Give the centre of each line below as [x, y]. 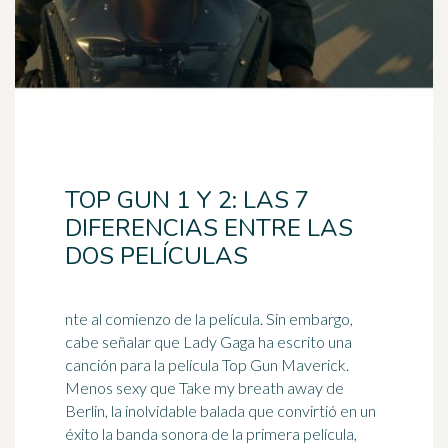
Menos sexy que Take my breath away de [204, 387]
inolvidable [161, 410]
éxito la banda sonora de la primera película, [211, 433]
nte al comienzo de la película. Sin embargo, [165, 318]
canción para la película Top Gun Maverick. [207, 364]
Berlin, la [95, 410]
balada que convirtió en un [286, 410]
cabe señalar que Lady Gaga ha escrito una [208, 341]
